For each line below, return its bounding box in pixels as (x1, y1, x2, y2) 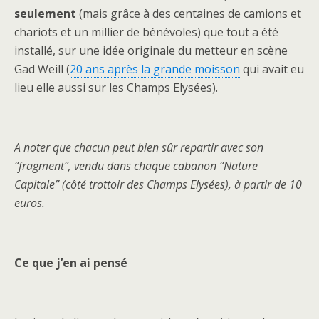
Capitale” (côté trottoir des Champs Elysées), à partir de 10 (14, 177, 302, 192)
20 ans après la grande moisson (70, 61, 240, 77)
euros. (14, 195, 45, 211)
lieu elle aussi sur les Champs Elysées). (14, 80, 218, 95)
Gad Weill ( (14, 61, 70, 77)
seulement (14, 6, 76, 21)
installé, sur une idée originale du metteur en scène (14, 43, 288, 58)
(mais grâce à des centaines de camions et (76, 6, 301, 21)
